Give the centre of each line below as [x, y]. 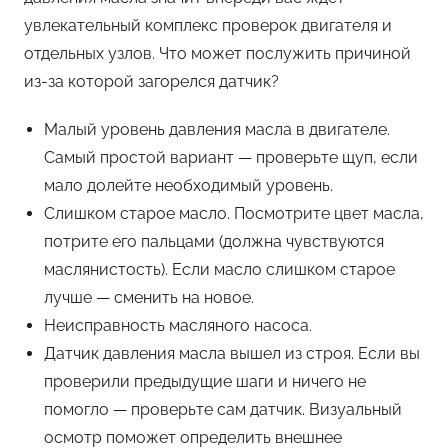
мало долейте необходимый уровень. [188, 185]
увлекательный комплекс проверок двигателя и [208, 25]
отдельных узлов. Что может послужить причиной [217, 53]
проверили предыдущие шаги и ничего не [205, 381]
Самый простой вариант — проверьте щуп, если [231, 157]
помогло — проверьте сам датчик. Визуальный [223, 409]
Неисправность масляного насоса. [178, 325]
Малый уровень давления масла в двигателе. [217, 129]
